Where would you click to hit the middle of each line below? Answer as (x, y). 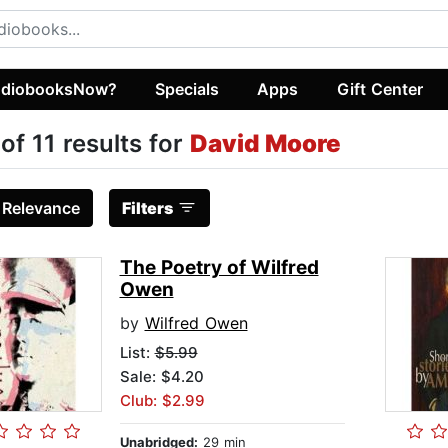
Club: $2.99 (162, 401)
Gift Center (379, 88)
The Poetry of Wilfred (219, 268)
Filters (147, 208)
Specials (187, 88)
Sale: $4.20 (161, 377)
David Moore (265, 144)
